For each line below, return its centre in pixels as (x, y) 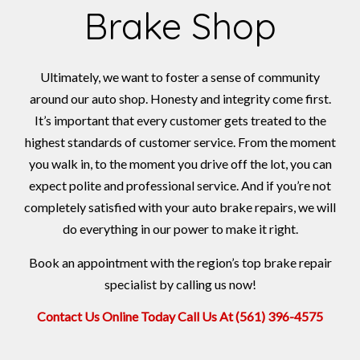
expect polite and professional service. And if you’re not (180, 186)
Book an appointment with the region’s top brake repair (180, 263)
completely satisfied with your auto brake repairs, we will (180, 207)
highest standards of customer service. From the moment (180, 142)
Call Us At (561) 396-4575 (250, 317)
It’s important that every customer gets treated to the (180, 121)
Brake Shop (180, 26)
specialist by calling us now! (180, 284)
